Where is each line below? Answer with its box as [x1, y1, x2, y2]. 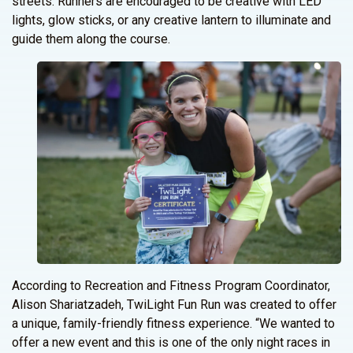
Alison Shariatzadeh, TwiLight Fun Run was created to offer [12, 297, 336, 312]
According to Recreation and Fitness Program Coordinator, [12, 278, 330, 293]
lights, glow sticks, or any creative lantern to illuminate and [12, 13, 331, 28]
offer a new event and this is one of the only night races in [12, 335, 330, 350]
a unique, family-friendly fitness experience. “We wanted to [12, 316, 335, 331]
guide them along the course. [12, 32, 170, 46]
